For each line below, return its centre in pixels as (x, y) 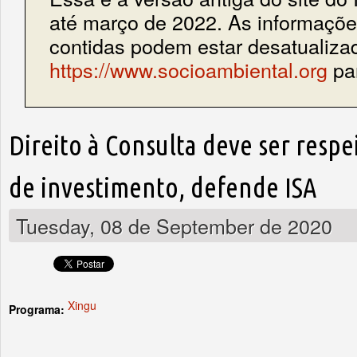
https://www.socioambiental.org (188, 69)
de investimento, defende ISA (163, 188)
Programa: (38, 310)
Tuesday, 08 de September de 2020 (174, 226)
